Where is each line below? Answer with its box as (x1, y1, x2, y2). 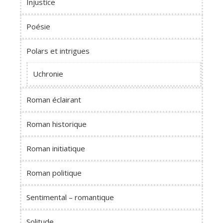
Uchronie (33, 68, 63, 79)
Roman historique (26, 118, 87, 129)
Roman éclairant (26, 94, 81, 105)
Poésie (26, 21, 50, 31)
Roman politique (26, 167, 82, 178)
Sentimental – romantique (26, 192, 114, 202)
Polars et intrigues (26, 45, 90, 56)
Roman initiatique (26, 143, 85, 153)
